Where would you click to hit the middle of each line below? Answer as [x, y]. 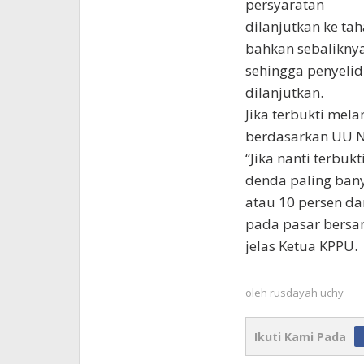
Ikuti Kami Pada [300, 337]
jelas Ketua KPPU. [301, 246]
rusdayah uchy [306, 293]
